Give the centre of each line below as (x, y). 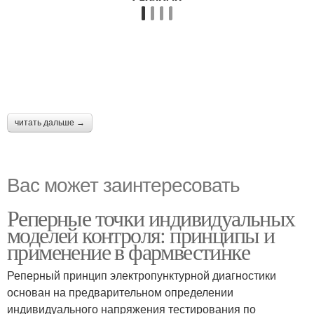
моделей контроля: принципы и (141, 235)
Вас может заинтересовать (123, 184)
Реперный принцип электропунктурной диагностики (142, 275)
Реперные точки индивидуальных (151, 218)
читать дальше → (50, 123)
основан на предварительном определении (120, 292)
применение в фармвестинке (128, 252)
